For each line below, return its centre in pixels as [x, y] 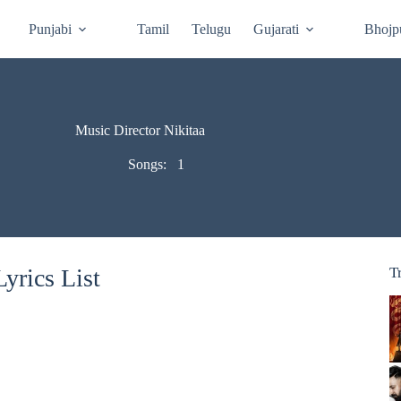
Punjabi [51, 29]
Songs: [149, 164]
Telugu [212, 29]
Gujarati [277, 29]
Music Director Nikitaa [141, 130]
